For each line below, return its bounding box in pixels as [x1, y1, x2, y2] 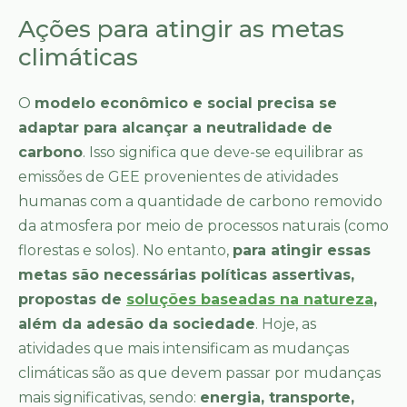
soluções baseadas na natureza [126, 290, 373, 308]
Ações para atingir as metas [18, 15, 344, 45]
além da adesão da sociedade [18, 314, 255, 333]
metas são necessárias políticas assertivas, [18, 265, 354, 283]
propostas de [18, 290, 126, 308]
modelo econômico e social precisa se [35, 94, 337, 112]
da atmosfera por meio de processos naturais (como [18, 216, 389, 234]
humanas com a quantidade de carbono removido [18, 192, 382, 210]
